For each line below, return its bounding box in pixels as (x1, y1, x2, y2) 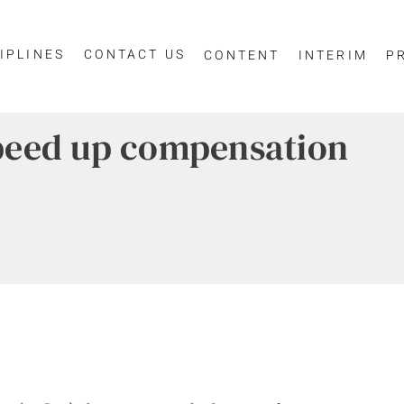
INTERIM (298, 45, 369, 65)
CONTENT (204, 45, 280, 65)
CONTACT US (84, 44, 187, 64)
